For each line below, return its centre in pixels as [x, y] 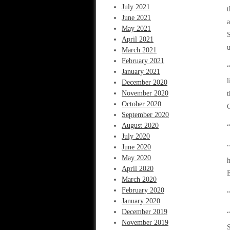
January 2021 [141, 72]
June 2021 [136, 18]
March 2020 [139, 179]
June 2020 [136, 147]
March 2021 [139, 50]
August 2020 [140, 126]
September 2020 [145, 115]
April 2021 [138, 39]
